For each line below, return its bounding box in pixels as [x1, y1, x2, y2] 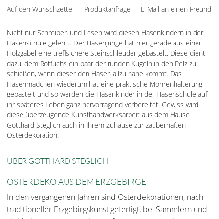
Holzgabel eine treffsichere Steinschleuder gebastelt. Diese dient [7, 48, 205, 58]
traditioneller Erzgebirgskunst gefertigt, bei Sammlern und [7, 204, 207, 215]
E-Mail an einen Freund [141, 4, 211, 14]
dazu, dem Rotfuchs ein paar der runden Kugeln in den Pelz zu [7, 59, 196, 68]
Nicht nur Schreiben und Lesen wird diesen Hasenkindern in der [7, 28, 203, 37]
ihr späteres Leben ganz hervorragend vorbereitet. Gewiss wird [7, 100, 198, 109]
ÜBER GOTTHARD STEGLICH [7, 156, 108, 166]
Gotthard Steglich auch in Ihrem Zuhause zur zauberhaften [7, 120, 186, 130]
